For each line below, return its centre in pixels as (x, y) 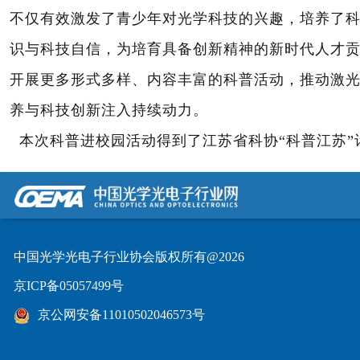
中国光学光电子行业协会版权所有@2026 (129, 257)
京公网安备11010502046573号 (121, 315)
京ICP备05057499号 (69, 286)
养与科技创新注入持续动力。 (109, 110)
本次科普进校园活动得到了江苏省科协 (144, 141)
